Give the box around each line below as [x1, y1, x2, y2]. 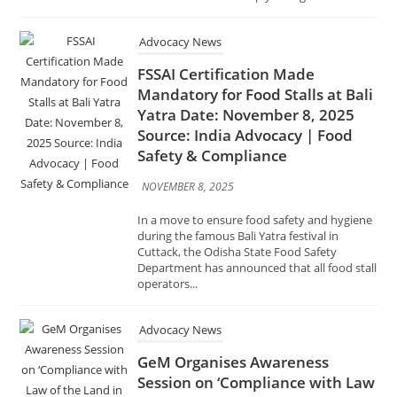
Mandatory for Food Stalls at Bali [137, 10, 374, 31]
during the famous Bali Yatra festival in [137, 153, 339, 170]
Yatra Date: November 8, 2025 [137, 30, 355, 51]
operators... [137, 201, 198, 218]
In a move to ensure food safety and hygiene [137, 137, 373, 154]
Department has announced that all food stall [137, 185, 378, 202]
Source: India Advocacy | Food [137, 51, 354, 72]
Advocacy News [139, 247, 222, 264]
